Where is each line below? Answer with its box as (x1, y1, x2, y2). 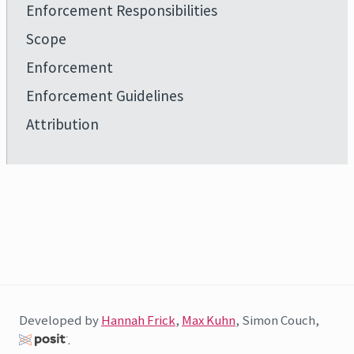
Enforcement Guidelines (26, 86, 183, 105)
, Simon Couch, (235, 311, 319, 329)
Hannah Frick (101, 311, 175, 329)
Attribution (26, 115, 99, 134)
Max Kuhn (182, 311, 235, 329)
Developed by (19, 311, 101, 329)
